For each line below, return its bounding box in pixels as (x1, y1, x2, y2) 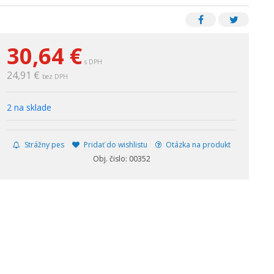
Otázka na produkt (163, 139, 231, 150)
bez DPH (42, 72, 68, 81)
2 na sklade (6, 102, 51, 113)
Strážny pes (22, 139, 64, 150)
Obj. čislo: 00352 (92, 154, 150, 164)
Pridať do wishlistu (81, 139, 147, 150)
